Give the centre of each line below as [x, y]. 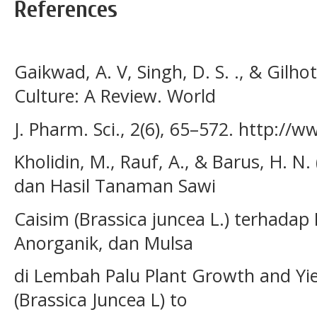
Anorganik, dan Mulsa [104, 242]
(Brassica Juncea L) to [101, 300]
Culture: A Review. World [115, 96]
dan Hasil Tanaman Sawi [115, 186]
